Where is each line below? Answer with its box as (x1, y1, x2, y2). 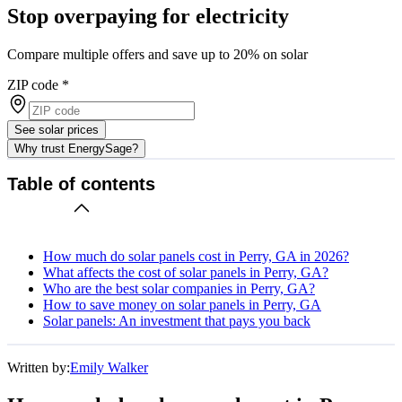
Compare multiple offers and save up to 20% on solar (7, 46, 308, 62)
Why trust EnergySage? (14, 141, 138, 155)
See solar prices (14, 122, 99, 136)
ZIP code (7, 76, 58, 92)
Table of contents (7, 174, 155, 195)
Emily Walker (70, 359, 148, 375)
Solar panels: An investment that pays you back (43, 312, 310, 328)
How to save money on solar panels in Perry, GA (43, 296, 321, 312)
